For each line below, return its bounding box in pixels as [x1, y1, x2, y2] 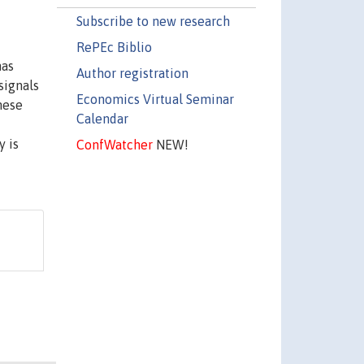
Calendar [76, 110, 128, 126]
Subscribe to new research [76, 13, 230, 28]
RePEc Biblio [76, 39, 152, 54]
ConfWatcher [76, 136, 153, 152]
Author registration [76, 65, 188, 80]
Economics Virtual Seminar [76, 91, 234, 106]
